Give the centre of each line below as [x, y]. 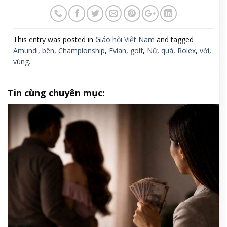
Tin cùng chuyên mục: [56, 92]
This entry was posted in [54, 39]
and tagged [174, 39]
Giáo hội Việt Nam [125, 39]
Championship [82, 50]
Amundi [26, 50]
